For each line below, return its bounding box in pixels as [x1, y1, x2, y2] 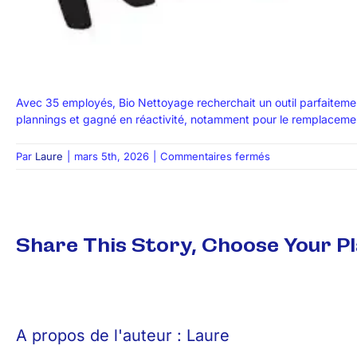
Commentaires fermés [160, 150, 270, 163]
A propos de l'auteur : [16, 326, 186, 346]
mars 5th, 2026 [74, 150, 149, 163]
